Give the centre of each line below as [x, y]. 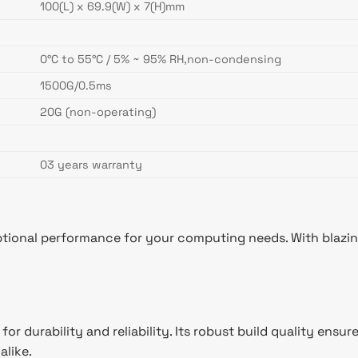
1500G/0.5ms [76, 86]
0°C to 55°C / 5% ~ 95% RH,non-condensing [161, 60]
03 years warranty [91, 165]
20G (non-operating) [98, 112]
